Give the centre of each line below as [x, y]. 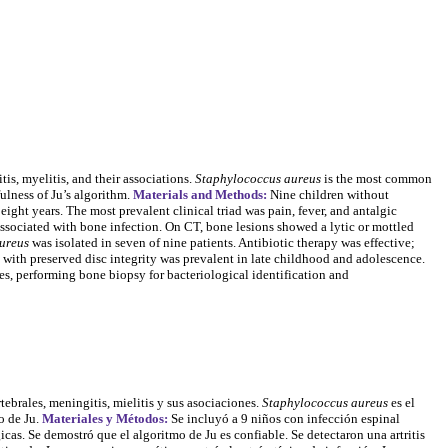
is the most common [376, 178]
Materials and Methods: [200, 194]
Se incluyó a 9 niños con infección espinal [284, 418]
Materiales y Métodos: [105, 418]
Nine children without [328, 194]
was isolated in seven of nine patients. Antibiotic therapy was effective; [222, 242]
